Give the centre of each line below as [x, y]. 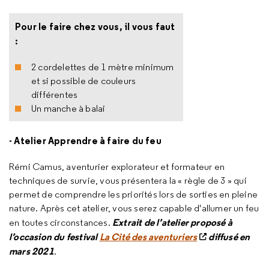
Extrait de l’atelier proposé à [172, 222]
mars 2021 [32, 251]
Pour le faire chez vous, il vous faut [95, 26]
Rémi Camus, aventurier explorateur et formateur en [117, 167]
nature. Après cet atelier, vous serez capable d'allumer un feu [134, 208]
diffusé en [228, 237]
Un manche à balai [68, 108]
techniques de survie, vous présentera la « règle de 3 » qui [128, 180]
